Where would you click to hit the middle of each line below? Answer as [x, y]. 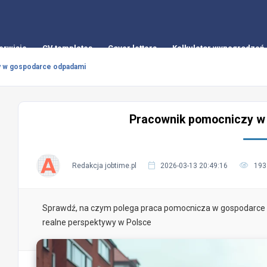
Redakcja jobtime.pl [104, 166]
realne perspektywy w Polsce [97, 222]
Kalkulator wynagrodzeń [218, 48]
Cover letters [132, 48]
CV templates [67, 48]
